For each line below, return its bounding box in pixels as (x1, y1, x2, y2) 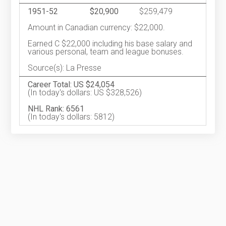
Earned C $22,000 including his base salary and (28, 39, 193, 49)
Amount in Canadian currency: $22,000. (28, 23, 165, 33)
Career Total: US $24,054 (28, 80, 115, 90)
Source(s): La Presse (28, 63, 102, 73)
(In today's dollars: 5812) (28, 112, 115, 122)
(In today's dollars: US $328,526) (28, 88, 142, 98)
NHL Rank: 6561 (28, 104, 85, 114)
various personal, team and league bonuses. (28, 47, 184, 57)
